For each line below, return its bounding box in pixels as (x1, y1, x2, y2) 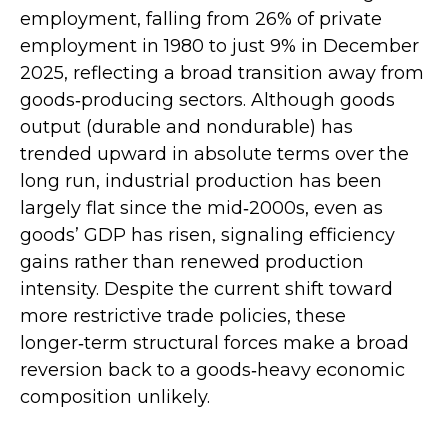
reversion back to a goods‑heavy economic (20, 359, 405, 382)
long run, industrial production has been (20, 170, 382, 193)
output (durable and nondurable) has (20, 116, 353, 139)
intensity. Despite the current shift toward (20, 278, 393, 301)
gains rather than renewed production (20, 251, 364, 274)
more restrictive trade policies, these (20, 305, 346, 328)
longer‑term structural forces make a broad (20, 332, 409, 355)
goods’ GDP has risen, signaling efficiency (20, 224, 395, 247)
